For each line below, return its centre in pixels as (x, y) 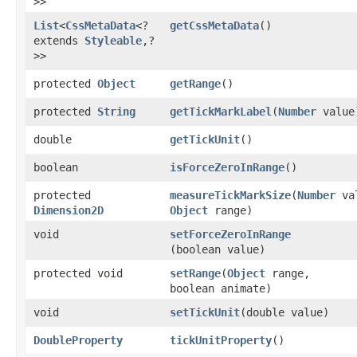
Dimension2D (69, 210)
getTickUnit (205, 139)
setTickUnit (205, 312)
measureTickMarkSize (230, 195)
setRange (195, 273)
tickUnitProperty (221, 340)
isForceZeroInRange (227, 167)
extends (59, 40)
